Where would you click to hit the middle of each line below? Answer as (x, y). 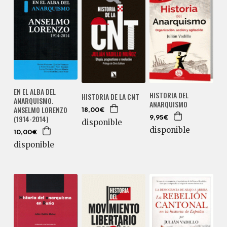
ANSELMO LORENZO (40, 109)
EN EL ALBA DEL (34, 91)
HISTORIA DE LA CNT (110, 96)
